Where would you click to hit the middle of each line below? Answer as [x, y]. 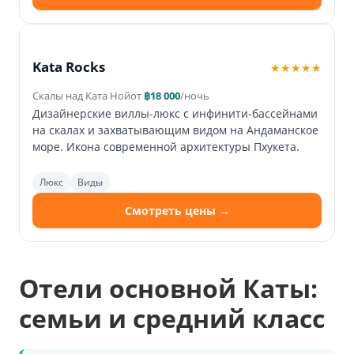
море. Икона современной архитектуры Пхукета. [166, 147]
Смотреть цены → [177, 211]
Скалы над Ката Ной [81, 96]
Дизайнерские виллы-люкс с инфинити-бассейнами [175, 114]
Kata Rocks [69, 67]
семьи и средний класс [172, 318]
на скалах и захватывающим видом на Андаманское [175, 130]
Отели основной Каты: [168, 288]
